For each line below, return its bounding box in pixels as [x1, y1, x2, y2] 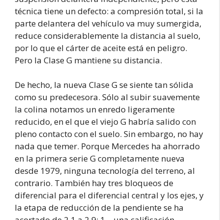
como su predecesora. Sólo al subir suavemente [15, 91, 200, 103]
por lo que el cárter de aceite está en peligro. [15, 42, 187, 54]
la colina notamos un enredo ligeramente [15, 104, 175, 115]
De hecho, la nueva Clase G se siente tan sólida [15, 79, 193, 91]
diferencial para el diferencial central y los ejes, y [15, 190, 204, 201]
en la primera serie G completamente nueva [15, 153, 185, 165]
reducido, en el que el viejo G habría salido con [15, 116, 196, 128]
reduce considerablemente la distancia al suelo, [15, 29, 200, 41]
